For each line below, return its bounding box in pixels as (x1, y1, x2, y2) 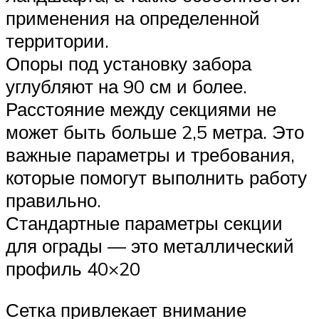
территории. (6, 29, 109, 53)
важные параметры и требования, (6, 143, 295, 167)
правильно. (6, 189, 101, 212)
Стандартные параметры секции (6, 211, 283, 235)
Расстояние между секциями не (6, 98, 276, 121)
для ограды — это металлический (6, 234, 294, 258)
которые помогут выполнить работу (6, 166, 307, 189)
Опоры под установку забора (6, 52, 251, 75)
